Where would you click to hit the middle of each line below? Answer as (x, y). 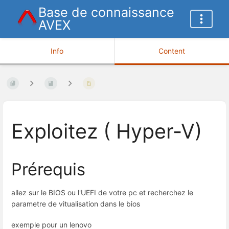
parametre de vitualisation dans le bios (76, 203)
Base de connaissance (106, 12)
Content (172, 51)
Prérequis (48, 169)
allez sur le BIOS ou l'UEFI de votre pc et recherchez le (102, 192)
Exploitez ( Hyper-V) (107, 132)
